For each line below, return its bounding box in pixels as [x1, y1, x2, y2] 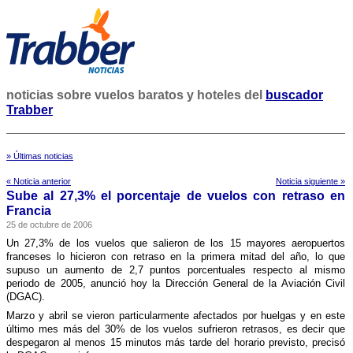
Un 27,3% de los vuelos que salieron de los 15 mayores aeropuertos [6, 237, 345, 249]
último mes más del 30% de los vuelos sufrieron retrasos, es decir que [6, 323, 345, 335]
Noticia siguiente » [276, 176, 345, 186]
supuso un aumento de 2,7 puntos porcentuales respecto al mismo [6, 264, 345, 276]
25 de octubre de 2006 [6, 220, 92, 229]
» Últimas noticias [6, 151, 73, 161]
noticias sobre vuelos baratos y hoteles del [6, 88, 266, 102]
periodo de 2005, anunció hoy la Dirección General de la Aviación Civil [6, 277, 345, 289]
